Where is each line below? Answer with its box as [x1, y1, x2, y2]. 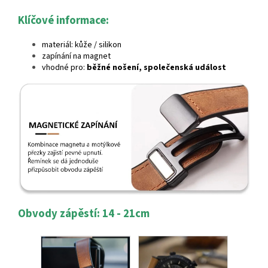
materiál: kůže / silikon [42, 38, 121, 51]
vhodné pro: [42, 61, 87, 74]
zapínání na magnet [42, 50, 111, 62]
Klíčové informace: [18, 12, 109, 28]
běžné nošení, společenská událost [87, 61, 226, 74]
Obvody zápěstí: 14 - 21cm [18, 205, 150, 221]
